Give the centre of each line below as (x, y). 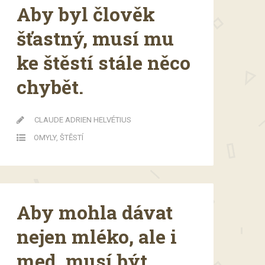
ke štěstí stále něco (104, 62)
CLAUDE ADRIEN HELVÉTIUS (83, 119)
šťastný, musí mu (95, 38)
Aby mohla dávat (95, 212)
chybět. (50, 86)
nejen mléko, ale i (97, 236)
